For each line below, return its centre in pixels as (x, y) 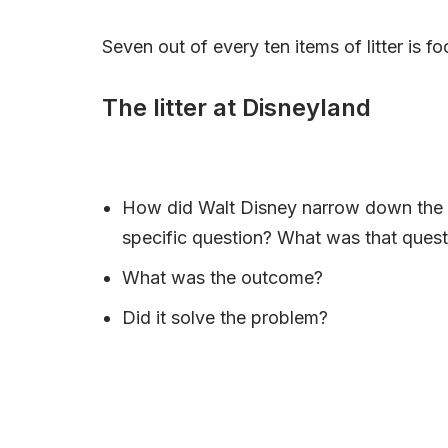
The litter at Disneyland (236, 107)
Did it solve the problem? (225, 317)
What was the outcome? (222, 277)
